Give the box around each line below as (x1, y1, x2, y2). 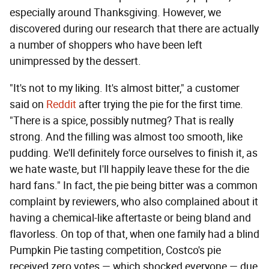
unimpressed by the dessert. (10, 55, 141, 68)
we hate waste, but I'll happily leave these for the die (10, 163, 249, 177)
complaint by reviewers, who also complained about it (10, 195, 258, 209)
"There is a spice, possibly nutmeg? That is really (10, 114, 234, 128)
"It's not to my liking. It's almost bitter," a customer (10, 82, 240, 95)
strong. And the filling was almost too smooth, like (10, 130, 243, 144)
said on (10, 98, 46, 112)
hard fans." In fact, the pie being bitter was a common (10, 179, 258, 193)
